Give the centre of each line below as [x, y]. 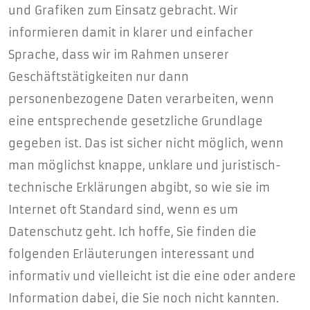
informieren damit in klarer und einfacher [131, 33]
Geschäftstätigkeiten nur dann [99, 77]
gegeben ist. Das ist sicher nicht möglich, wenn [146, 143]
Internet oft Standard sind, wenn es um [123, 210]
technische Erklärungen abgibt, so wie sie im [139, 188]
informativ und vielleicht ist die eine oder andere [152, 276]
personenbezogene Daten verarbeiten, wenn [141, 99]
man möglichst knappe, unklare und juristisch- [145, 165]
